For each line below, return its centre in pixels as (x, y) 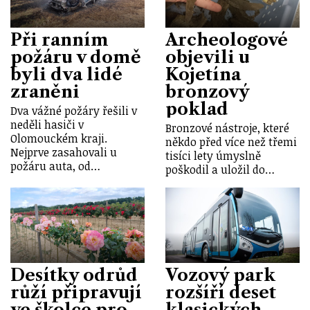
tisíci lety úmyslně (213, 155)
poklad (197, 109)
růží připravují (76, 292)
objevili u (208, 57)
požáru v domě (76, 57)
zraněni (45, 91)
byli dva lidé (66, 74)
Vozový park (220, 275)
